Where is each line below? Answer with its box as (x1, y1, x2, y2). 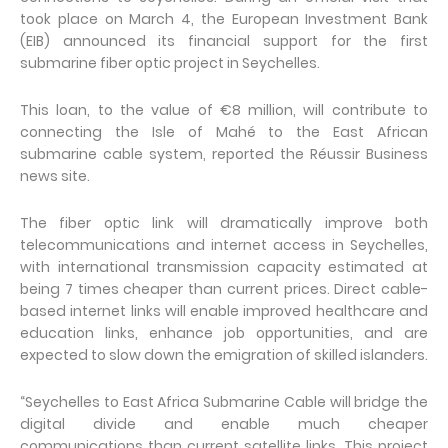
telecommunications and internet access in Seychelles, (20, 235, 428, 255)
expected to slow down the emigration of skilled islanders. (20, 345, 428, 365)
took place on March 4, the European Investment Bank (20, 9, 428, 29)
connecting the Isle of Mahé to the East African (20, 122, 428, 142)
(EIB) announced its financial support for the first (20, 31, 428, 51)
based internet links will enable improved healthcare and (20, 301, 428, 321)
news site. (20, 166, 90, 186)
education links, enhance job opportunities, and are (20, 323, 428, 343)
